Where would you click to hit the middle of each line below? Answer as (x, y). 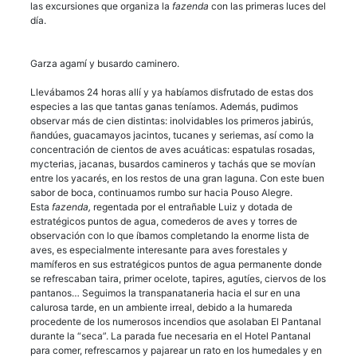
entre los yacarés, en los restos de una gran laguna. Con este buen (177, 178)
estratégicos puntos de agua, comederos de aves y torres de (164, 221)
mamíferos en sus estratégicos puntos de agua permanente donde (176, 264)
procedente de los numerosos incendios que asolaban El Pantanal (176, 321)
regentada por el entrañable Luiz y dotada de (192, 206)
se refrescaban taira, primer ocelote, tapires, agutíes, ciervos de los (178, 278)
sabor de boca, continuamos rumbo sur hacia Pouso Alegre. (161, 192)
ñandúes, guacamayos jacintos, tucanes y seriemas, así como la (172, 135)
